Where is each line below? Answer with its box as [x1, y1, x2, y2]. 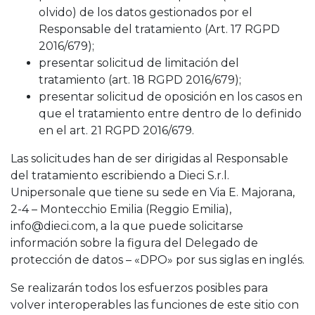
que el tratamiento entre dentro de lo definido [39, 107, 302, 120]
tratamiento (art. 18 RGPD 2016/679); [39, 73, 241, 86]
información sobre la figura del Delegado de [11, 236, 258, 250]
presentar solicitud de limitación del [39, 56, 239, 70]
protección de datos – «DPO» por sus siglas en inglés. [11, 253, 304, 266]
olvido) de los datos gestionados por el [39, 6, 252, 19]
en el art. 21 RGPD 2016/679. [39, 124, 194, 137]
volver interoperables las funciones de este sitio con [11, 298, 299, 311]
